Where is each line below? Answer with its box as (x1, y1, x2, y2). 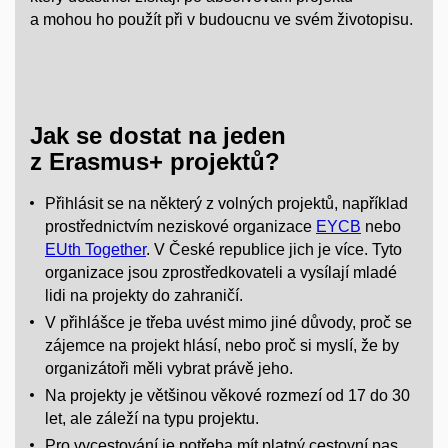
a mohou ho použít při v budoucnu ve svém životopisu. (30, 10, 413, 28)
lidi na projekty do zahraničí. (45, 287, 243, 305)
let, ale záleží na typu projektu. (45, 410, 259, 428)
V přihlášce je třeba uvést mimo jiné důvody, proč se (45, 314, 412, 332)
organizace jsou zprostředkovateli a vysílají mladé (45, 264, 397, 282)
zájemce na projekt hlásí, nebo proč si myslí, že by (45, 337, 399, 355)
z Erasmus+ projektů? (30, 148, 280, 176)
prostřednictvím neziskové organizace (45, 218, 316, 236)
